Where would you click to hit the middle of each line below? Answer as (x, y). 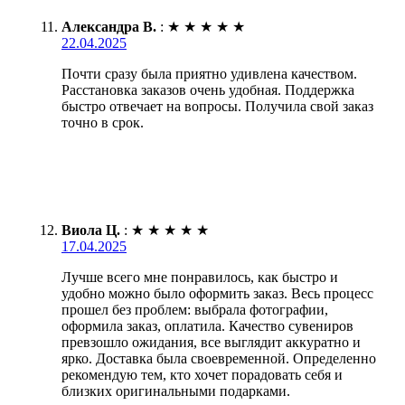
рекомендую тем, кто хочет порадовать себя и (202, 374)
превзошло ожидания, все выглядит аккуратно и (211, 342)
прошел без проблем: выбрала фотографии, (195, 309)
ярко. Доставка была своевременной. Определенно (219, 358)
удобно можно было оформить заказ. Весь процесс (217, 293)
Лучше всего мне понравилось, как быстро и (200, 277)
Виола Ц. (91, 230)
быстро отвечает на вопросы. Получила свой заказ (217, 106)
